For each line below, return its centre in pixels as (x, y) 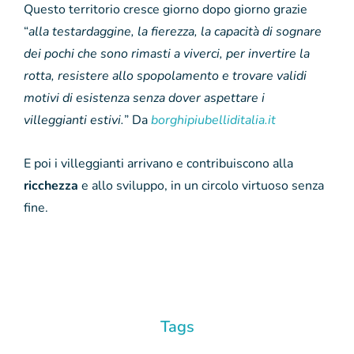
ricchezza (51, 185)
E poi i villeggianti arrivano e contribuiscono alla (158, 163)
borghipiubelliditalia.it (213, 120)
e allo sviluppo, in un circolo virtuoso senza (201, 185)
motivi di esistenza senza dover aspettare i (144, 98)
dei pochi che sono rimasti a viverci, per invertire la (167, 53)
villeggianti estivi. (74, 120)
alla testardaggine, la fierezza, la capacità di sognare (175, 31)
